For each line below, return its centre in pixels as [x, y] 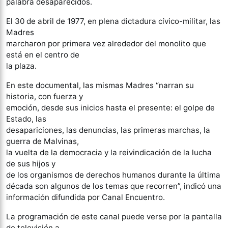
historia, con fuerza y [45, 97]
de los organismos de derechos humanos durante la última [113, 175]
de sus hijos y [31, 164]
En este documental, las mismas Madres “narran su [100, 85]
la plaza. [21, 66]
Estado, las [26, 119]
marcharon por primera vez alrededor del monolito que [106, 44]
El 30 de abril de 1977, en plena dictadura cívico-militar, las [113, 21]
